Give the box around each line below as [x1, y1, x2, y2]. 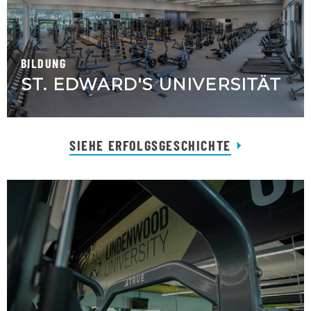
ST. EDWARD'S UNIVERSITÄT [21, 74, 281, 95]
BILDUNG [21, 56, 67, 72]
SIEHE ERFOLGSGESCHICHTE [69, 137, 231, 154]
